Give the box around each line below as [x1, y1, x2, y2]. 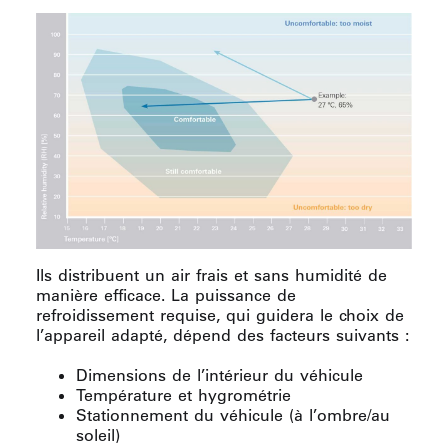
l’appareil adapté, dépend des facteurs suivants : [36, 325, 409, 346]
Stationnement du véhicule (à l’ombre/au [76, 405, 390, 426]
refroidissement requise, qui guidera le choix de [36, 305, 404, 326]
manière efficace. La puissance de [36, 285, 296, 306]
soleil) [76, 425, 120, 446]
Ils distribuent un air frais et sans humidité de [36, 265, 387, 286]
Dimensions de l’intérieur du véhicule [76, 365, 363, 386]
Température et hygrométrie [76, 385, 291, 406]
